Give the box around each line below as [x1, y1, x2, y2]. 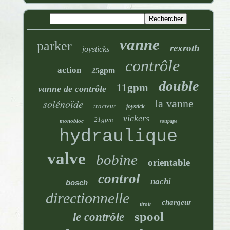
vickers [123, 113, 150, 124]
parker [37, 39, 72, 54]
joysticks [82, 45, 110, 54]
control [98, 171, 141, 187]
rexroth [170, 43, 200, 54]
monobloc [60, 118, 84, 124]
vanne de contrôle [38, 84, 107, 94]
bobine [95, 151, 138, 168]
